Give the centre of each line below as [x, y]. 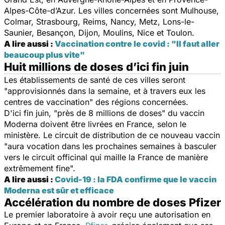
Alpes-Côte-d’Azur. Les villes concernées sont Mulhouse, [111, 10]
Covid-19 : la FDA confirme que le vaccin [136, 179]
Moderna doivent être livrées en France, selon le [95, 124]
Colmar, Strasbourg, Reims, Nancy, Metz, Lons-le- [99, 21]
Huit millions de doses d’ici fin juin [96, 67]
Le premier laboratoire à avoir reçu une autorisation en [107, 214]
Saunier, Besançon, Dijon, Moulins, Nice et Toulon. [99, 32]
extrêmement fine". [40, 168]
